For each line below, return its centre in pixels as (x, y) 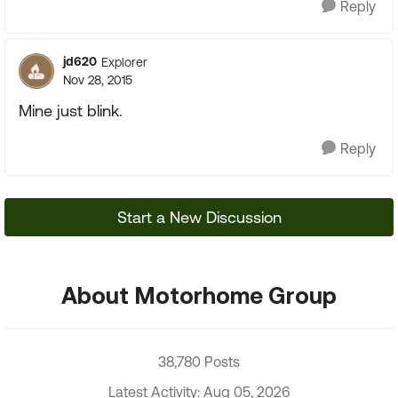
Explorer (124, 62)
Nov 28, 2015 (98, 80)
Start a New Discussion (199, 217)
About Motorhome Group (199, 295)
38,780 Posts (199, 362)
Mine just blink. (71, 111)
